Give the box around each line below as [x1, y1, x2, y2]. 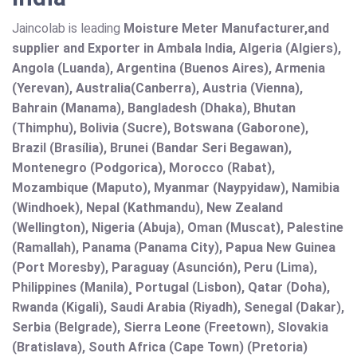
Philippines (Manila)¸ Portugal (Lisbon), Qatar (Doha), [12, 280, 330, 296]
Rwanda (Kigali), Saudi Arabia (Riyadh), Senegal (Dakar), [12, 300, 344, 316]
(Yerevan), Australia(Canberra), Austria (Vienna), [12, 80, 303, 96]
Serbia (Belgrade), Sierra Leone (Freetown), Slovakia [12, 320, 328, 335]
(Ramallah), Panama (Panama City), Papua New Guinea [12, 240, 335, 256]
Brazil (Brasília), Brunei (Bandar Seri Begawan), [12, 140, 292, 156]
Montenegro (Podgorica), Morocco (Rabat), [12, 160, 275, 176]
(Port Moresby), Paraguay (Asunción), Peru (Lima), [12, 260, 317, 276]
